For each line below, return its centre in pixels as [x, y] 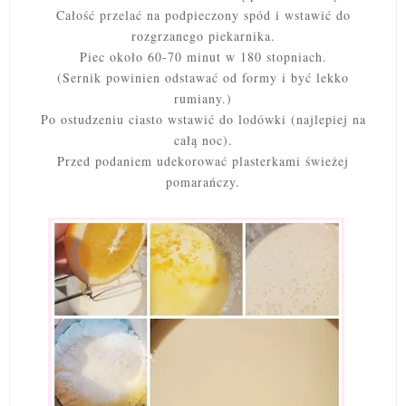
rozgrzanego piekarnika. [203, 35]
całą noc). [203, 140]
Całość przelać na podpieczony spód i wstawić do [203, 14]
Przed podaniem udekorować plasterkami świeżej [203, 160]
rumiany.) [203, 98]
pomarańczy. [203, 181]
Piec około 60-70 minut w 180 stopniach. [203, 56]
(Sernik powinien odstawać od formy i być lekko [203, 77]
